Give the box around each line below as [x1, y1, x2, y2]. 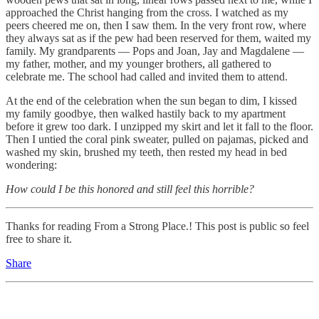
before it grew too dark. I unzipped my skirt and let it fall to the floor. [6, 120, 313, 132]
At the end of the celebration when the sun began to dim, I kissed [6, 94, 297, 107]
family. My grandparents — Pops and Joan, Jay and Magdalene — [6, 44, 304, 57]
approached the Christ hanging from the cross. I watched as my [6, 6, 288, 19]
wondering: [6, 158, 57, 171]
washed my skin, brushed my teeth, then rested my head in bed [6, 145, 287, 158]
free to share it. [6, 232, 72, 245]
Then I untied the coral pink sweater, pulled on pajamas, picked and [6, 132, 308, 145]
